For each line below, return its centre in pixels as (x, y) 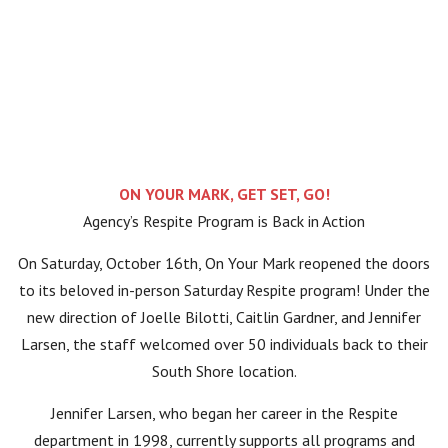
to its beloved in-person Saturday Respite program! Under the (224, 290)
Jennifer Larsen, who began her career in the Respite (224, 413)
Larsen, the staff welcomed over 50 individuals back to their (224, 344)
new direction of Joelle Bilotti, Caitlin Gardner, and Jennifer (224, 317)
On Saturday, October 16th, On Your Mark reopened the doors (224, 263)
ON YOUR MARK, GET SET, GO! (224, 194)
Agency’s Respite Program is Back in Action (224, 221)
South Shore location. (224, 371)
